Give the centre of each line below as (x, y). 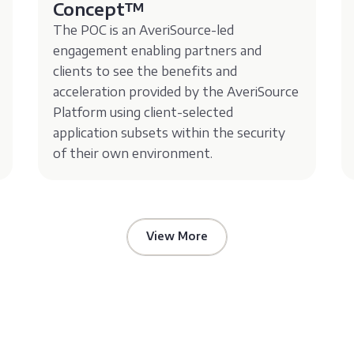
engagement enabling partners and (158, 50)
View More (177, 235)
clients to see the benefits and (145, 71)
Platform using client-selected (143, 112)
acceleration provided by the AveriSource (176, 91)
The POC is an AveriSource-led (144, 30)
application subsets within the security (169, 132)
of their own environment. (133, 153)
